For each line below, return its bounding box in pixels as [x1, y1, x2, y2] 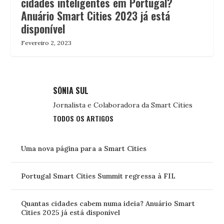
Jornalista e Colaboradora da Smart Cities [53, 100, 193, 109]
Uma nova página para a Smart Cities [21, 143, 147, 153]
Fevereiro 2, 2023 [21, 38, 72, 46]
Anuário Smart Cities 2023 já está [21, 7, 170, 23]
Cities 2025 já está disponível [21, 207, 120, 217]
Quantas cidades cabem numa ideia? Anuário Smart [21, 198, 195, 208]
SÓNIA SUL [53, 84, 89, 96]
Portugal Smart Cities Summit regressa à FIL [21, 171, 176, 180]
